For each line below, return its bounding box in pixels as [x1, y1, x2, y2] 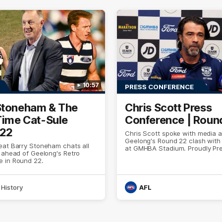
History [1, 183, 23, 192]
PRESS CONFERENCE [125, 83, 194, 91]
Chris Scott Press [125, 101, 212, 114]
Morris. [125, 152, 146, 160]
